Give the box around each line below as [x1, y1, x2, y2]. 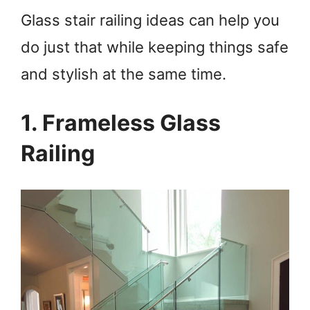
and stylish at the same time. [21, 65, 226, 84]
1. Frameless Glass [21, 109, 221, 136]
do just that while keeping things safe [21, 38, 289, 57]
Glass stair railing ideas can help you [21, 11, 280, 30]
